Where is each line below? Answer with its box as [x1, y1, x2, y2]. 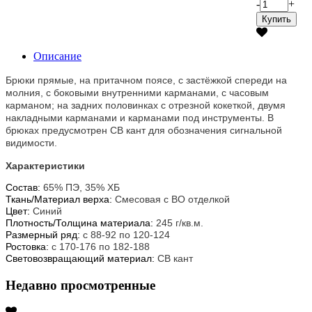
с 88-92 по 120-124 [83, 228, 170, 240]
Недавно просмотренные [6, 277, 155, 292]
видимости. [6, 136, 57, 148]
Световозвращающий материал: [6, 252, 157, 264]
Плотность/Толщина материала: [6, 217, 156, 228]
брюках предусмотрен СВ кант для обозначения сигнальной [6, 124, 282, 136]
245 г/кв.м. [156, 217, 203, 228]
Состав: [6, 181, 43, 193]
